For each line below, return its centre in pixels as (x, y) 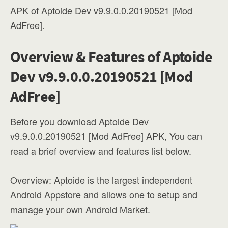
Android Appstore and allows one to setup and (104, 194)
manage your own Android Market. (80, 209)
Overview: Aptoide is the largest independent (101, 180)
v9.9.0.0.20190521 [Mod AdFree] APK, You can (106, 136)
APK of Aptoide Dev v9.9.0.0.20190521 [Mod (101, 10)
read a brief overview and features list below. (101, 151)
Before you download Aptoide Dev (79, 121)
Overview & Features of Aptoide (111, 56)
